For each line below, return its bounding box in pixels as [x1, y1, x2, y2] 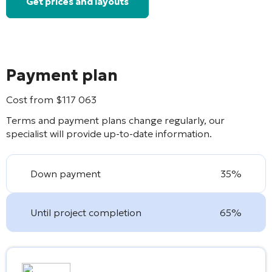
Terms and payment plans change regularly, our [6, 114, 225, 126]
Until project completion [30, 206, 142, 219]
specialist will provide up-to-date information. [6, 127, 212, 140]
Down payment [30, 167, 101, 180]
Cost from [6, 93, 56, 106]
